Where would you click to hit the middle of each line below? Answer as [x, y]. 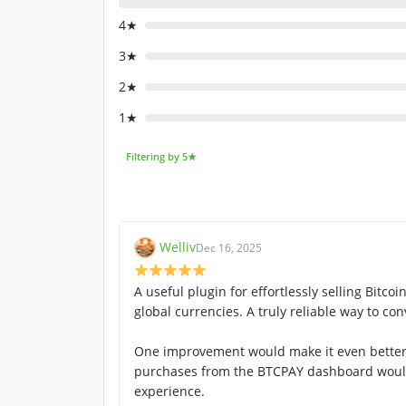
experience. [169, 391]
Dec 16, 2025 [229, 247]
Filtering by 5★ [161, 157]
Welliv [178, 247]
